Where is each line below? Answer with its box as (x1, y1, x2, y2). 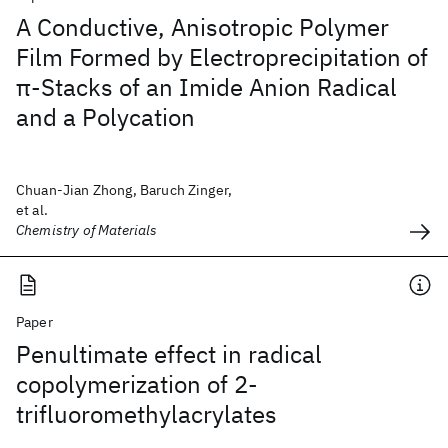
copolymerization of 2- (16, 368, 258, 400)
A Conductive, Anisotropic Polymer (16, 11, 389, 43)
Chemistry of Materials (16, 221, 158, 239)
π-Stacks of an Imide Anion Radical (16, 71, 397, 103)
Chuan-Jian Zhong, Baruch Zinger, (16, 181, 233, 199)
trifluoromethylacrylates (16, 398, 277, 430)
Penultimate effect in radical (16, 338, 322, 370)
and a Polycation (16, 101, 195, 133)
